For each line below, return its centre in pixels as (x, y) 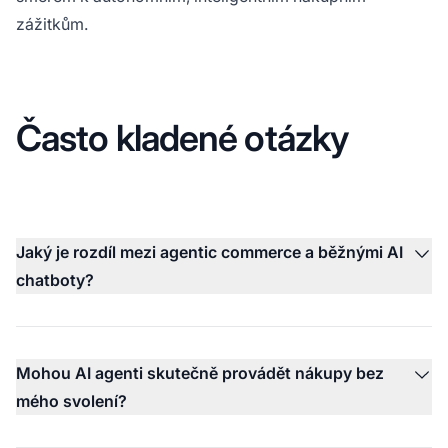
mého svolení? (71, 400)
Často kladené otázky (182, 137)
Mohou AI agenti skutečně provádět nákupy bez (200, 372)
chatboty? (55, 279)
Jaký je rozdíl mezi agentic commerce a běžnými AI (209, 251)
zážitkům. (52, 23)
